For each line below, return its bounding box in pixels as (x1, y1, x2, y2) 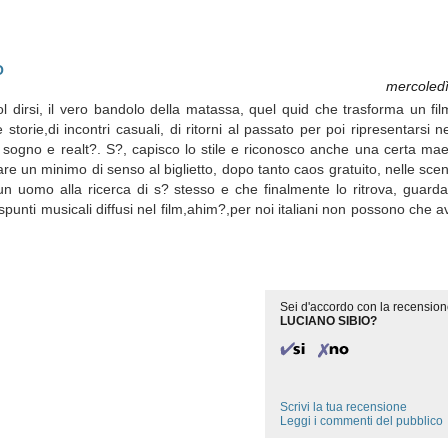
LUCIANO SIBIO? (280, 314, 378, 328)
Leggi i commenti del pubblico (280, 414, 444, 428)
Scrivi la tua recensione (280, 400, 408, 414)
